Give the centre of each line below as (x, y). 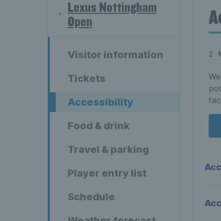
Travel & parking (108, 149)
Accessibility (100, 102)
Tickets (87, 78)
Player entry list (107, 173)
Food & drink (99, 126)
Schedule (91, 197)
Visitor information (115, 55)
